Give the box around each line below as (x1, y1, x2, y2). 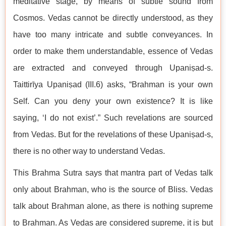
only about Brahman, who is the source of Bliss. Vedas (13, 185, 213, 194)
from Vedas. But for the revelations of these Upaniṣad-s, (13, 130, 213, 139)
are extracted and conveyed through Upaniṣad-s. (13, 64, 213, 73)
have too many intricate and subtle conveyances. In (13, 30, 213, 39)
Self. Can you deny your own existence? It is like (13, 97, 213, 106)
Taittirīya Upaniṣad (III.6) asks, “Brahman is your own (13, 80, 213, 89)
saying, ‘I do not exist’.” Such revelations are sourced (13, 114, 213, 123)
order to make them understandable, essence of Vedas (13, 47, 213, 56)
